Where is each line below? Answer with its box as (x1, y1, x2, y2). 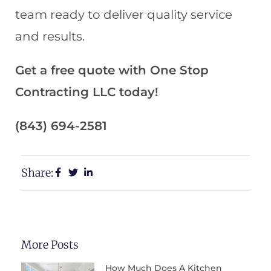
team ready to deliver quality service (15, 7, 232, 22)
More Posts (21, 237, 79, 252)
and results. (15, 28, 85, 44)
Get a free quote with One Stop (15, 62, 209, 77)
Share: (21, 165, 53, 180)
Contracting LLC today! (15, 84, 158, 99)
